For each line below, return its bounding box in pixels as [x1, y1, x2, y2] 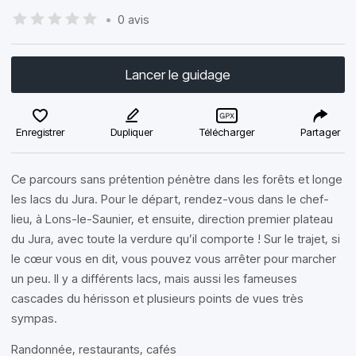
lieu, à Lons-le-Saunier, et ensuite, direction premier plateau [11, 211, 333, 226]
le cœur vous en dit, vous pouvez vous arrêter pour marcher [11, 251, 336, 266]
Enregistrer [16, 126, 64, 138]
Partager [300, 126, 340, 138]
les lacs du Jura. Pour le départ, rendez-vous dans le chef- [11, 192, 329, 207]
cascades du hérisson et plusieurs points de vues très [11, 291, 304, 306]
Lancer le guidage [126, 67, 230, 83]
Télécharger [199, 126, 254, 138]
